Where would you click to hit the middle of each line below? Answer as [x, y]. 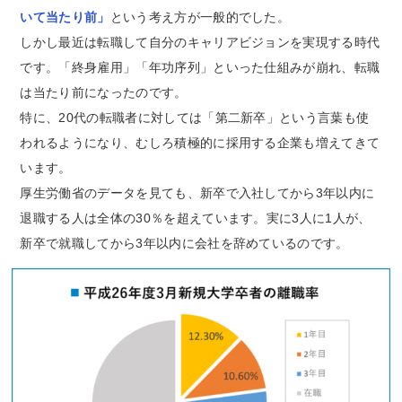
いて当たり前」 [65, 17]
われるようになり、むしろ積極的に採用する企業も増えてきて [200, 143]
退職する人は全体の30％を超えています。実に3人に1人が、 [196, 218]
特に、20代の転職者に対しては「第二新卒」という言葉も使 [195, 118]
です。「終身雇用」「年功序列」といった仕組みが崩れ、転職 [200, 68]
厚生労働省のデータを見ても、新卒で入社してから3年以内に [197, 193]
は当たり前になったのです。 [104, 93]
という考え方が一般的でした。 [200, 17]
